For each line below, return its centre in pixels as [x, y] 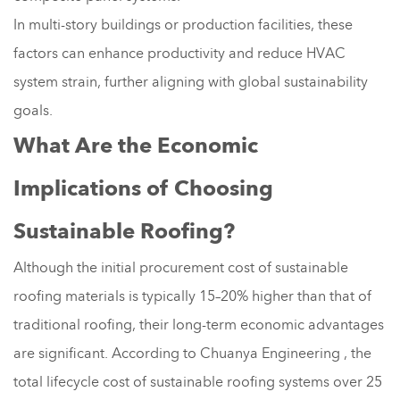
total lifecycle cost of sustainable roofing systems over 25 [198, 382]
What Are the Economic [136, 146]
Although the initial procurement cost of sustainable [181, 267]
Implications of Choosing [143, 188]
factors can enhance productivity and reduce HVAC [179, 53]
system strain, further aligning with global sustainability [191, 82]
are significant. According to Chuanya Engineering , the [192, 353]
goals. [33, 110]
